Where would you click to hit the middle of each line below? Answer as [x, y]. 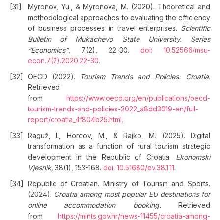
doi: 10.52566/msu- [175, 50]
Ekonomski [193, 157]
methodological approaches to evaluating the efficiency [119, 17]
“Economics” [48, 50]
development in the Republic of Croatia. [102, 157]
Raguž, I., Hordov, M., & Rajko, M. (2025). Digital [119, 135]
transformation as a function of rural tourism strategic [119, 146]
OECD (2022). [54, 76]
